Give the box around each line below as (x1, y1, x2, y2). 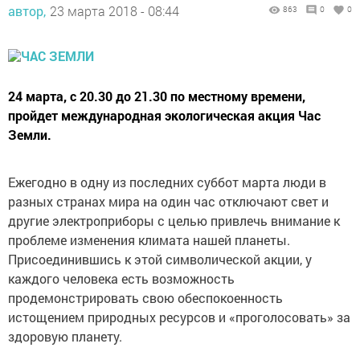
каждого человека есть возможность (8, 270, 235, 288)
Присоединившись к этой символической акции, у (8, 251, 312, 268)
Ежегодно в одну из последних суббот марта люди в (8, 174, 326, 191)
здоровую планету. (8, 328, 122, 346)
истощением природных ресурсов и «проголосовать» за (8, 309, 350, 326)
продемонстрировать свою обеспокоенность (8, 289, 283, 307)
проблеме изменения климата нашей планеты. (8, 231, 290, 249)
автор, (8, 2, 46, 20)
